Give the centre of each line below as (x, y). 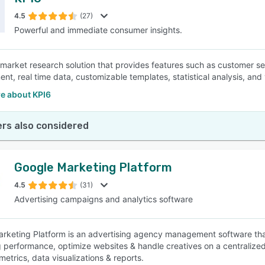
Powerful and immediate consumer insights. (98, 30)
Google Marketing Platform (93, 167)
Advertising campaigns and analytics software (104, 199)
